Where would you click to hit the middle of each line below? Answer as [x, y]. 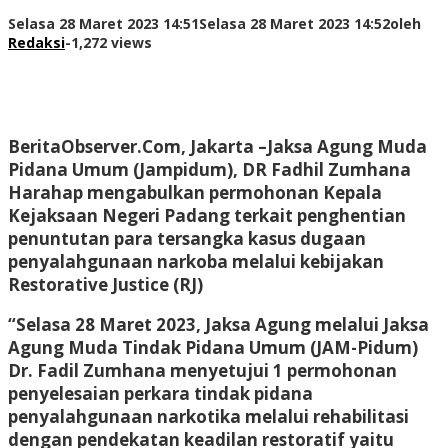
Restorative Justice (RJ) [105, 284]
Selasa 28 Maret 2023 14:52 [294, 23]
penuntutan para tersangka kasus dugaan [187, 238]
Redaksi [36, 42]
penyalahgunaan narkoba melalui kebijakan [196, 261]
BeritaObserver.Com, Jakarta [131, 146]
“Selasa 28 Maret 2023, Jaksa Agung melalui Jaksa [218, 324]
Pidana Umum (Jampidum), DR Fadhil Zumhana [209, 169]
